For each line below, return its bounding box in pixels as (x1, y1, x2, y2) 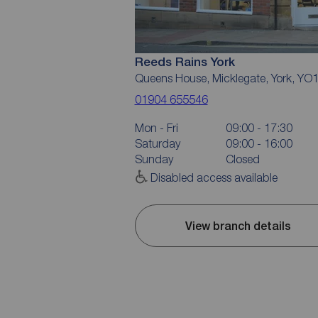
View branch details (185, 219, 291, 233)
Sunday (134, 153, 173, 165)
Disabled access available (150, 171, 278, 184)
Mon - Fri (134, 121, 178, 134)
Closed (225, 153, 260, 165)
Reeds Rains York (134, 55, 235, 69)
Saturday (134, 137, 180, 150)
